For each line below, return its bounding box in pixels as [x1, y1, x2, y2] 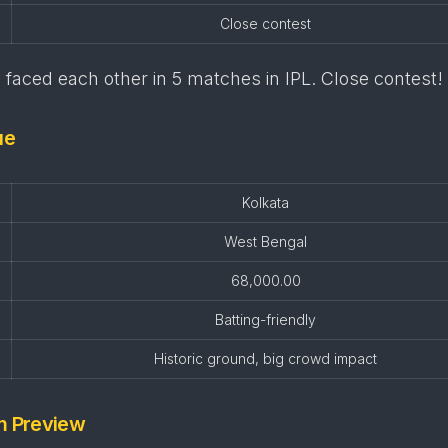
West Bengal [224, 233, 307, 250]
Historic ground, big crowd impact [154, 350, 377, 367]
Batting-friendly [215, 311, 316, 328]
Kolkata [242, 194, 289, 211]
